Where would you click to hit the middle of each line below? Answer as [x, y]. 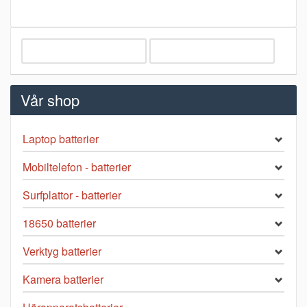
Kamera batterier [63, 280]
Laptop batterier [61, 139]
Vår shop [50, 100]
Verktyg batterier [62, 251]
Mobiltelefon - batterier [77, 167]
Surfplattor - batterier [72, 195]
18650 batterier [59, 223]
